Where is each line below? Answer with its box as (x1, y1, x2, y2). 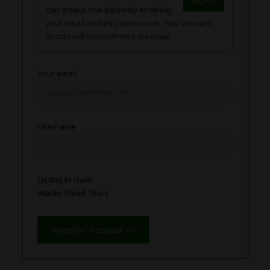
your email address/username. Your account (46, 18, 163, 28)
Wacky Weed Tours (37, 188, 109, 198)
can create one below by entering (46, 5, 172, 15)
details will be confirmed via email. (46, 31, 172, 42)
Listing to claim (37, 175, 93, 185)
